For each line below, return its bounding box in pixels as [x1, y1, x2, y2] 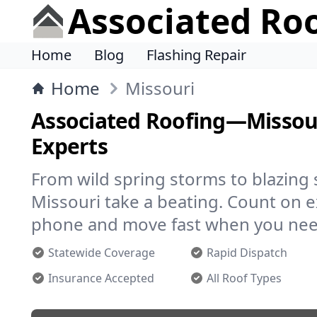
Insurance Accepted [48, 270, 154, 286]
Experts [31, 132, 108, 161]
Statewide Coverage [48, 245, 155, 260]
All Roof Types [207, 270, 282, 286]
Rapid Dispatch [207, 245, 287, 260]
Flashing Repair [146, 45, 246, 64]
